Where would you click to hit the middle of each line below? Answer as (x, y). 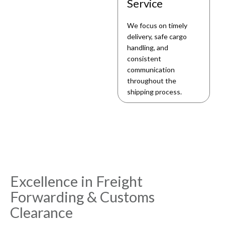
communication (151, 70)
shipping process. (155, 92)
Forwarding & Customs (82, 197)
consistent (144, 59)
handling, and (148, 47)
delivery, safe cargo (157, 36)
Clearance (41, 212)
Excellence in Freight (76, 181)
